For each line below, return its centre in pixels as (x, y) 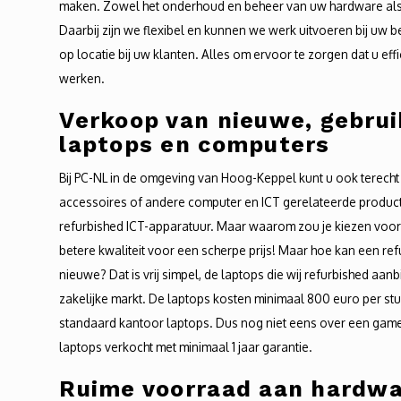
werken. (82, 78)
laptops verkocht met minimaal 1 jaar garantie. (186, 347)
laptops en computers (195, 145)
